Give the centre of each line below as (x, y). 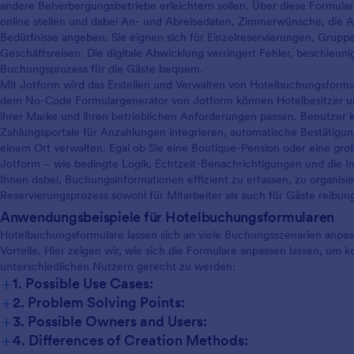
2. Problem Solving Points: (99, 302)
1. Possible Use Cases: (83, 283)
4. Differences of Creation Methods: (130, 340)
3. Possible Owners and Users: (110, 321)
